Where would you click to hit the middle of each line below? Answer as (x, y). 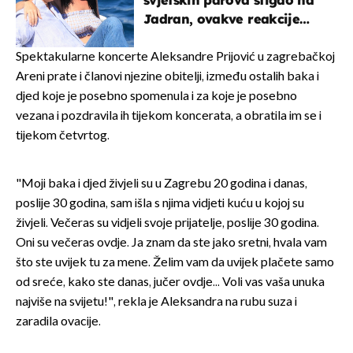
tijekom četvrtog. (63, 136)
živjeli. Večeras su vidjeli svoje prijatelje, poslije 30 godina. (167, 224)
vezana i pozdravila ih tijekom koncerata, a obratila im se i (169, 117)
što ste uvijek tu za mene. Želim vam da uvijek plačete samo (175, 263)
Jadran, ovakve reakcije (221, 19)
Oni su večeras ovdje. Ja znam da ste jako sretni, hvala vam (171, 243)
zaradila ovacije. (58, 322)
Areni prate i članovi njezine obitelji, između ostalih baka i (167, 77)
